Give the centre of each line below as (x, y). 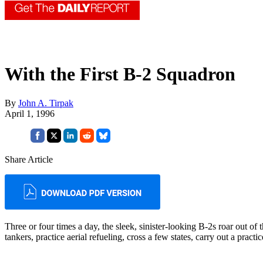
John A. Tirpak (46, 103)
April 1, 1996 (30, 113)
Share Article (29, 159)
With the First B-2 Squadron (120, 74)
